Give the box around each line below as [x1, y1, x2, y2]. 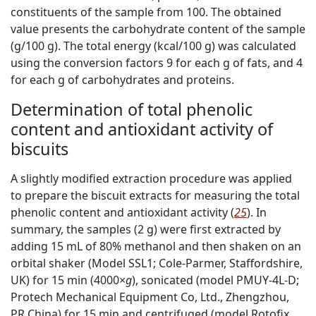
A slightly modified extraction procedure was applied [11, 171, 292, 187]
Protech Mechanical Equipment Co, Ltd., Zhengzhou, [11, 289, 289, 305]
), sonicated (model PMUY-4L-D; [132, 272, 299, 288]
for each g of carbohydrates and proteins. [11, 72, 234, 88]
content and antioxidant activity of [11, 118, 273, 141]
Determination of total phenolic [11, 98, 253, 121]
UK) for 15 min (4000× [11, 272, 126, 288]
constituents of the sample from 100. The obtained [11, 4, 281, 20]
